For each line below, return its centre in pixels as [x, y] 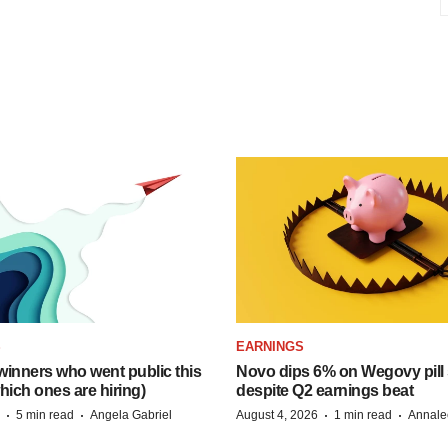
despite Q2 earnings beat [324, 390]
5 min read [45, 414]
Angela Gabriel [131, 414]
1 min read [363, 414]
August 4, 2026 [277, 414]
